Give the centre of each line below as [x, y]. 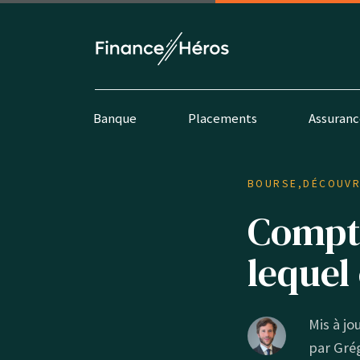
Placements [223, 118]
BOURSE [273, 183]
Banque [115, 118]
